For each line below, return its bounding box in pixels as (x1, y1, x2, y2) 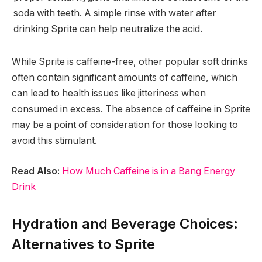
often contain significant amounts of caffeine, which (12, 71, 237, 83)
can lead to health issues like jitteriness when (12, 87, 206, 99)
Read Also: (12, 165, 60, 177)
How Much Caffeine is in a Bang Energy (62, 165, 235, 177)
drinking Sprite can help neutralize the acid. (13, 23, 202, 35)
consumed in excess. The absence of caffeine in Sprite (12, 103, 250, 115)
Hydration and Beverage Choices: (12, 215, 238, 232)
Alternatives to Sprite (12, 235, 155, 253)
